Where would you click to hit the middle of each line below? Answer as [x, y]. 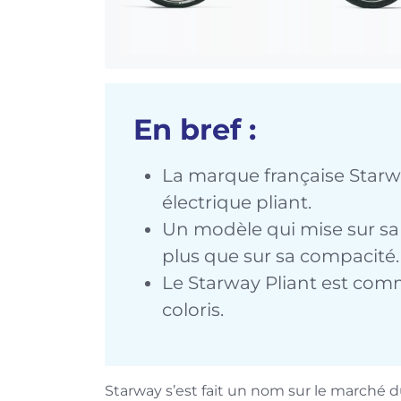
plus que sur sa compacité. [281, 256]
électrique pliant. [237, 202]
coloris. [193, 309]
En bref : [195, 129]
